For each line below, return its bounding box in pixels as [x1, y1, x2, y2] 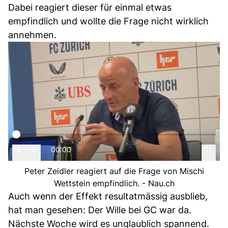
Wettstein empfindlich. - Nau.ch [53, 178, 175, 188]
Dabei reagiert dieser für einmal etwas [8, 2, 172, 13]
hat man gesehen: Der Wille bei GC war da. [8, 205, 191, 215]
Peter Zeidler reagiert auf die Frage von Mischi [24, 166, 204, 176]
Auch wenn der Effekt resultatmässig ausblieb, [8, 191, 208, 202]
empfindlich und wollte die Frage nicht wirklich [8, 16, 209, 26]
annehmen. [8, 30, 56, 40]
